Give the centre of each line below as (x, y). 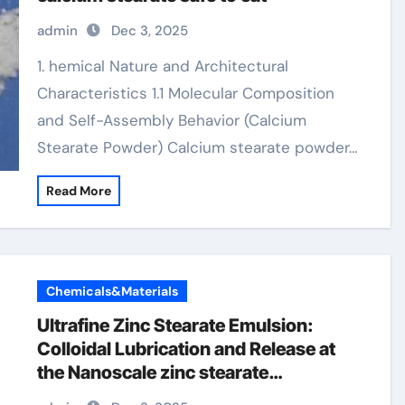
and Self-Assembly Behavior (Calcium (172, 120)
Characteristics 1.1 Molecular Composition (186, 93)
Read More (79, 191)
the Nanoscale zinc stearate (153, 372)
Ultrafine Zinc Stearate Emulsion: (176, 325)
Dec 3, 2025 (150, 31)
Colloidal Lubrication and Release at (187, 349)
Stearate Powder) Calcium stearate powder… (198, 147)
